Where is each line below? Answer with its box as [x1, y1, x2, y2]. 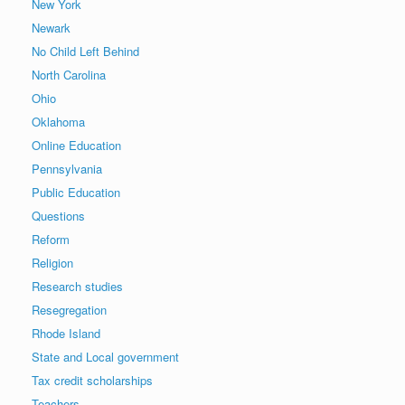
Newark [32, 18, 71, 36]
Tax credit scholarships [32, 371, 153, 389]
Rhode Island [32, 324, 100, 342]
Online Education [32, 136, 121, 154]
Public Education [32, 183, 120, 201]
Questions [32, 206, 85, 224]
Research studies [32, 277, 123, 295]
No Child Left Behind [32, 42, 139, 60]
